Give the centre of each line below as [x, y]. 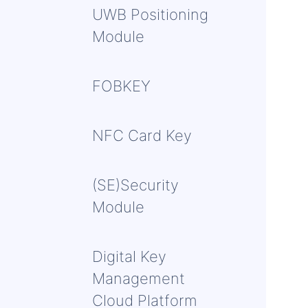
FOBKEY [121, 86]
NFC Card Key [142, 135]
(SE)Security [135, 185]
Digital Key [129, 256]
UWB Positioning [150, 14]
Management [139, 278]
